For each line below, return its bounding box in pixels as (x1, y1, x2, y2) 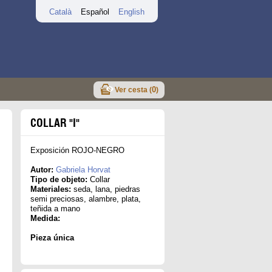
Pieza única (30, 233, 74, 242)
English (118, 7, 144, 16)
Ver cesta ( (115, 86, 152, 94)
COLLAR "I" (30, 117, 80, 129)
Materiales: (30, 185, 71, 194)
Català (49, 7, 72, 16)
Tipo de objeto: (30, 175, 87, 184)
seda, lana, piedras (71, 185, 140, 194)
